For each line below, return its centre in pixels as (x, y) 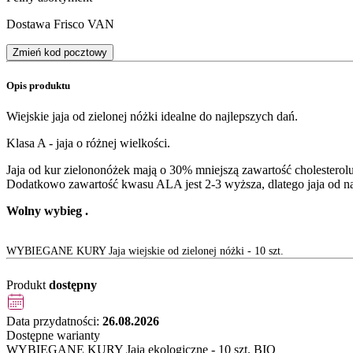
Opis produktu (38, 86)
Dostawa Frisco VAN (60, 24)
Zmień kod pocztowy (60, 52)
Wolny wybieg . (47, 211)
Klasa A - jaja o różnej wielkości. (88, 143)
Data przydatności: (54, 321)
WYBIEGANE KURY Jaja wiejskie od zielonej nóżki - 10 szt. (145, 251)
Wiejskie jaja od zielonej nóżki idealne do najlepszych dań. (152, 117)
